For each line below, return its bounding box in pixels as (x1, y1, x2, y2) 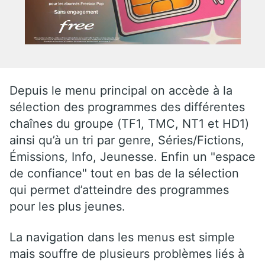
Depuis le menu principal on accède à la (9, 83, 232, 98)
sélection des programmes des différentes (9, 99, 245, 114)
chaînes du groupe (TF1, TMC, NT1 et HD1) (9, 116, 249, 131)
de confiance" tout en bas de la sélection (9, 166, 239, 180)
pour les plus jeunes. (9, 199, 125, 214)
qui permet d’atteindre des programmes (9, 182, 229, 197)
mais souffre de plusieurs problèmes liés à (9, 246, 244, 261)
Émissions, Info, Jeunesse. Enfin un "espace (9, 149, 256, 164)
